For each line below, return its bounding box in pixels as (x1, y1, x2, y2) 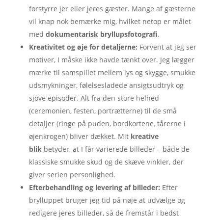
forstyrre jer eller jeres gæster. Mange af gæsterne (28, 3, 195, 13)
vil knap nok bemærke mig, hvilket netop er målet (28, 16, 191, 26)
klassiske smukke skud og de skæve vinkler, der (28, 157, 184, 166)
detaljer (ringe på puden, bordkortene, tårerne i (28, 118, 186, 128)
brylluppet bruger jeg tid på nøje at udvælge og (28, 195, 185, 205)
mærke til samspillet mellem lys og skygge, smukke (28, 67, 195, 77)
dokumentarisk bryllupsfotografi (45, 29, 158, 39)
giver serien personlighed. (28, 169, 115, 179)
